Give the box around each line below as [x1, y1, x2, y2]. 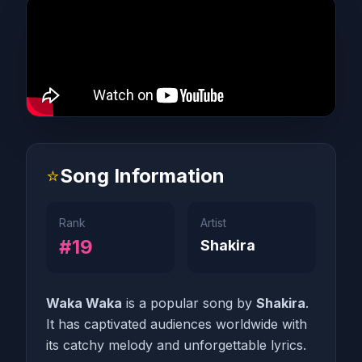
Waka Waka [46, 295, 122, 311]
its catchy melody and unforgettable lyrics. [46, 337, 306, 353]
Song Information [60, 164, 225, 187]
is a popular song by [122, 295, 256, 311]
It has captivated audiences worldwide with [46, 316, 307, 332]
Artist [200, 216, 226, 229]
